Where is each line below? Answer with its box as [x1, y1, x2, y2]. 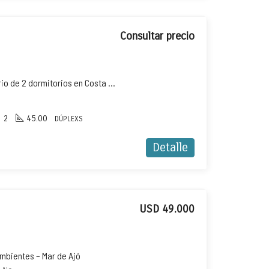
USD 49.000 [139, 202, 195, 216]
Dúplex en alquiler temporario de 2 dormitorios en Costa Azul [108, 77, 115, 88]
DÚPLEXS [55, 115, 83, 123]
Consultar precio [120, 29, 195, 43]
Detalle [153, 141, 188, 154]
